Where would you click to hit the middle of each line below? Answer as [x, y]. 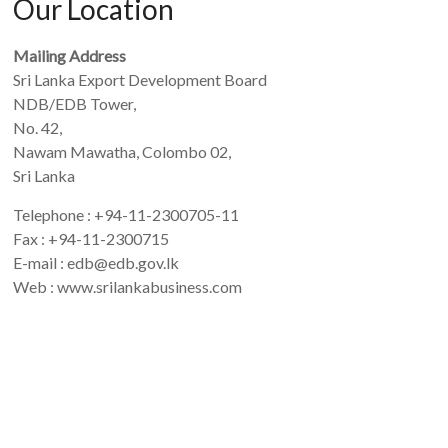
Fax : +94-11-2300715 [91, 238]
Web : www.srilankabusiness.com [128, 286]
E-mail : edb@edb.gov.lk [96, 262]
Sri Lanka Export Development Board [140, 79]
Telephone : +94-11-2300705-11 [126, 214]
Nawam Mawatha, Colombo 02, [122, 151]
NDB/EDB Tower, [75, 103]
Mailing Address [70, 55]
